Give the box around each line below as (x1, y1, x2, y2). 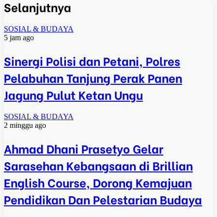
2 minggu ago (4, 121, 46, 129)
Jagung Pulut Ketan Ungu (4, 85, 143, 103)
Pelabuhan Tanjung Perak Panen (4, 68, 182, 86)
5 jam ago (4, 33, 34, 42)
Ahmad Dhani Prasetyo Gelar (4, 139, 163, 156)
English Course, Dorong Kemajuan (4, 173, 192, 190)
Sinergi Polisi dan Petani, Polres (4, 51, 180, 69)
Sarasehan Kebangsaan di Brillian (4, 156, 193, 173)
